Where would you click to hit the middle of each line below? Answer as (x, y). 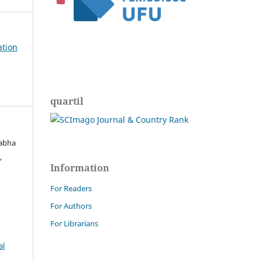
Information (80, 168)
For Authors (71, 206)
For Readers (71, 189)
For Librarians (74, 224)
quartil (67, 101)
